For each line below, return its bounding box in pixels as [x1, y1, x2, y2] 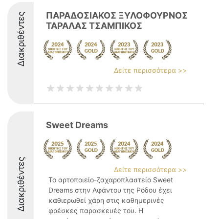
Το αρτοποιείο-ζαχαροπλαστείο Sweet [48, 175, 173, 184]
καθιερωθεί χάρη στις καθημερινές [48, 196, 164, 204]
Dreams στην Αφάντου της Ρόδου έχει [48, 186, 172, 194]
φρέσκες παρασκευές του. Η [48, 206, 143, 215]
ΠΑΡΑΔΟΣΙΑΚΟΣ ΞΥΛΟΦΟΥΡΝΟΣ [46, 10, 188, 21]
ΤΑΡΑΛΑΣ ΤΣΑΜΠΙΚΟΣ [46, 21, 142, 31]
